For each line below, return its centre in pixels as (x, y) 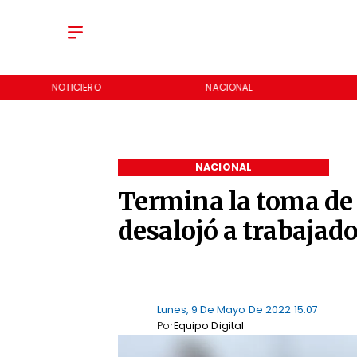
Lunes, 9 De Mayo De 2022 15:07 (237, 309)
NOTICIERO (76, 87)
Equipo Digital (209, 326)
